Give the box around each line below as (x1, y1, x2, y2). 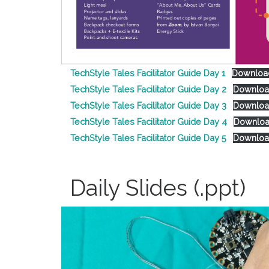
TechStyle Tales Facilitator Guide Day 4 (70, 116, 227, 127)
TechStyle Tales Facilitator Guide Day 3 (70, 100, 226, 111)
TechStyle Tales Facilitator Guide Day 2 (70, 84, 226, 95)
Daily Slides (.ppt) (70, 174, 246, 201)
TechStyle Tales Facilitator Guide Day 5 (70, 133, 226, 144)
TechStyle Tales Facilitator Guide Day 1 (70, 68, 225, 79)
